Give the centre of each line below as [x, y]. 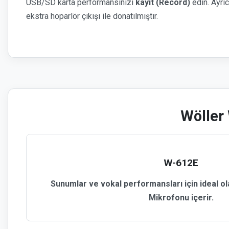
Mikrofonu [169, 198]
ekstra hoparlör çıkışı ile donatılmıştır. [92, 16]
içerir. [201, 198]
